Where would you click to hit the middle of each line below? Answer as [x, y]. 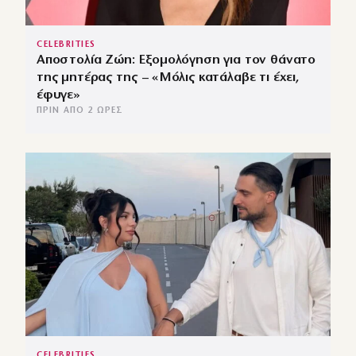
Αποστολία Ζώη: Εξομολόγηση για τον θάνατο [176, 60]
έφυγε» [58, 95]
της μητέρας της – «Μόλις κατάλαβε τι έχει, [168, 78]
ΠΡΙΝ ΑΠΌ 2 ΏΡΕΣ [80, 111]
